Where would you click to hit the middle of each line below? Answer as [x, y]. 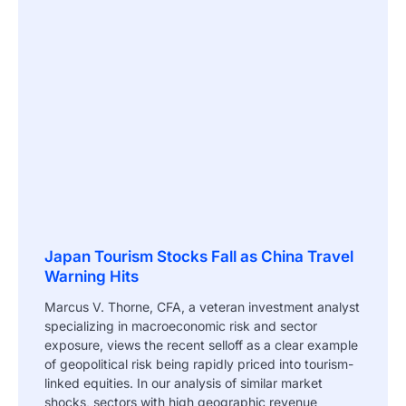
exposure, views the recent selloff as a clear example [201, 344]
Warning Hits [92, 276]
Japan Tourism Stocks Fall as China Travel [199, 256]
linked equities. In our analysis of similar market [184, 382]
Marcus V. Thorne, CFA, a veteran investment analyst [202, 306]
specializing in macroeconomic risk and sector [181, 325]
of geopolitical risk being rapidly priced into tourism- [199, 363]
